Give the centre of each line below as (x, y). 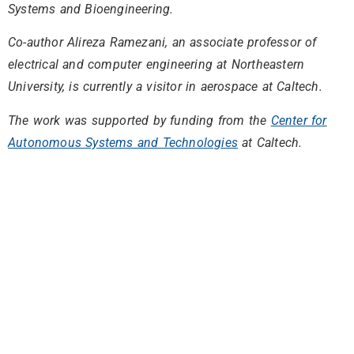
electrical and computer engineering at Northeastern (156, 65)
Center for (299, 120)
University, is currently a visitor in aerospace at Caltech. (165, 87)
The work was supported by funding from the (139, 120)
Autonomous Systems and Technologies (123, 142)
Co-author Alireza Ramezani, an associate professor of (162, 43)
